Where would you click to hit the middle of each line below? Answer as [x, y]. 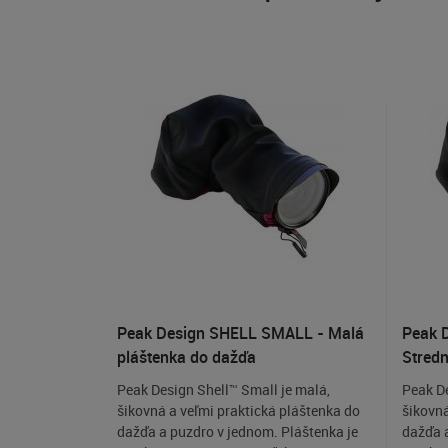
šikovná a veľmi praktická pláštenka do [238, 411]
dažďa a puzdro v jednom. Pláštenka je [237, 432]
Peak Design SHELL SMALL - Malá [240, 333]
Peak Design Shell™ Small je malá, [223, 390]
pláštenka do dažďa [186, 357]
